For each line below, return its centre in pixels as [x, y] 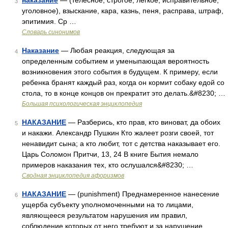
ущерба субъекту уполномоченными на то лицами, [108, 205]
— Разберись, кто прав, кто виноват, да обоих [143, 122]
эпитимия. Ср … [49, 21]
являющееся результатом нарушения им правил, [105, 215]
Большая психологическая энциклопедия [82, 104]
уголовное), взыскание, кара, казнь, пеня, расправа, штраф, [123, 11]
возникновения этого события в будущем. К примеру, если [120, 72]
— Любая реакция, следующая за [117, 50]
